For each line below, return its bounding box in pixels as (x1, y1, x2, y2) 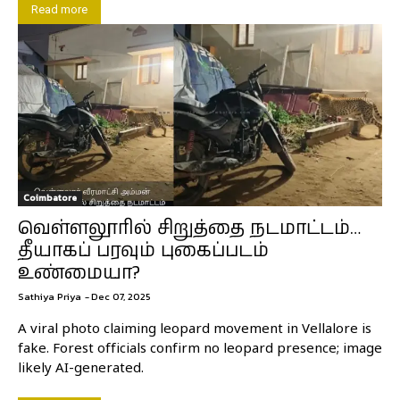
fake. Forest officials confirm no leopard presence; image (18, 340, 382, 358)
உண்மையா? (18, 259, 140, 287)
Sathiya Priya (18, 288, 81, 304)
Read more (31, 2, 87, 16)
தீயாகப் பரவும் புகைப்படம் (18, 237, 269, 264)
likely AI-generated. (18, 360, 144, 378)
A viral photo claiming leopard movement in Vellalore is (18, 321, 371, 338)
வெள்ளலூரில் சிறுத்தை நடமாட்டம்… (18, 214, 361, 242)
